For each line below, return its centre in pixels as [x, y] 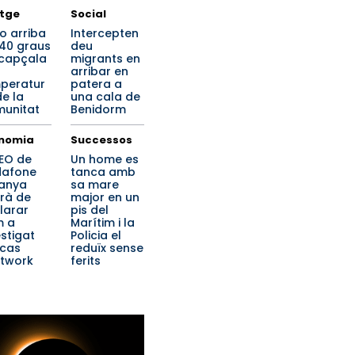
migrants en [105, 59]
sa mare [95, 185]
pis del [90, 210]
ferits [86, 261]
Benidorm [98, 109]
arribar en [99, 71]
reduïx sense [107, 248]
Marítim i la [103, 223]
